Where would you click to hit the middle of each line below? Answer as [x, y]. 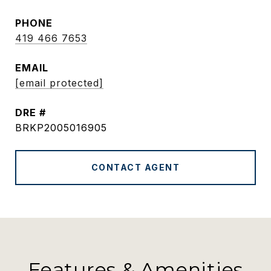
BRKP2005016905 [61, 128]
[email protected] [59, 83]
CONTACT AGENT [135, 167]
